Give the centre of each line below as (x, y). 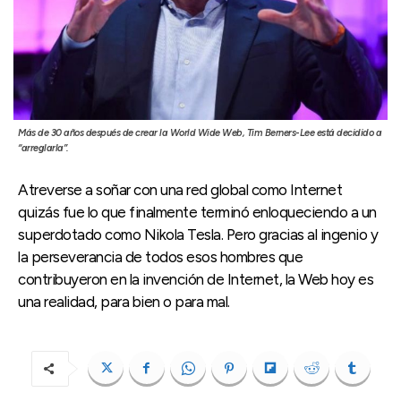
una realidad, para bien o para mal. (124, 301)
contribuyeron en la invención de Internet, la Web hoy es (196, 279)
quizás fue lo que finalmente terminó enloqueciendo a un (197, 212)
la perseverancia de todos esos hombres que (160, 256)
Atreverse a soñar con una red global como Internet (180, 189)
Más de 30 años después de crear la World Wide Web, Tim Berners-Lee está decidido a (200, 132)
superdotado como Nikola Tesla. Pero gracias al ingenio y (198, 234)
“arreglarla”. (43, 148)
